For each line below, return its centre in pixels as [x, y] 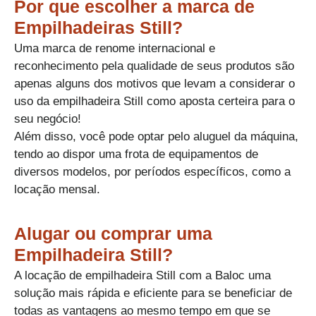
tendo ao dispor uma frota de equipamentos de [136, 154]
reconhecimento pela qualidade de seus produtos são [154, 66]
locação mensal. [57, 189]
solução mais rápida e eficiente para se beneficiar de [153, 293]
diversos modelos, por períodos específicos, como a [152, 171]
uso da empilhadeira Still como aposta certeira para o [154, 101]
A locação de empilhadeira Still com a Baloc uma [142, 275]
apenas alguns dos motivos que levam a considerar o [154, 83]
